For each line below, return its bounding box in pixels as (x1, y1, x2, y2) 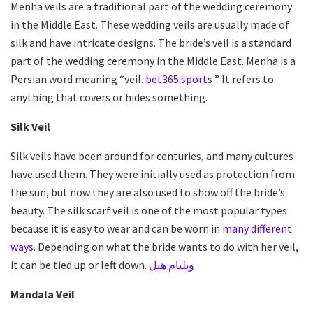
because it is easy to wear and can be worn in (10, 221, 222, 235)
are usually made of (195, 17, 289, 31)
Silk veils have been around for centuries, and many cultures (10, 148, 293, 163)
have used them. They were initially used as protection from (10, 166, 295, 181)
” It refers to (212, 71, 274, 86)
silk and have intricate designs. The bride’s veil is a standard (10, 35, 291, 50)
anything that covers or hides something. (10, 89, 208, 104)
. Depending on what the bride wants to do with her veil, (34, 239, 298, 254)
